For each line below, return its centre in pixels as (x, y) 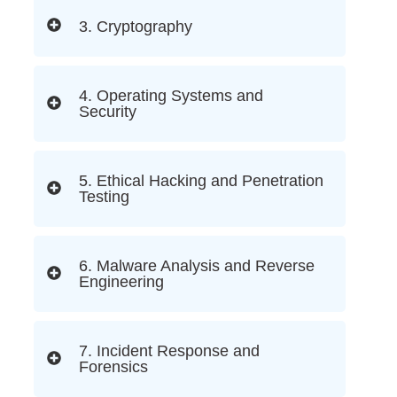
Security (108, 112)
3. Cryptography (136, 26)
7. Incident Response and (169, 351)
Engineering (121, 282)
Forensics (113, 367)
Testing (104, 197)
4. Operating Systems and (171, 96)
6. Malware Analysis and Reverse (197, 266)
